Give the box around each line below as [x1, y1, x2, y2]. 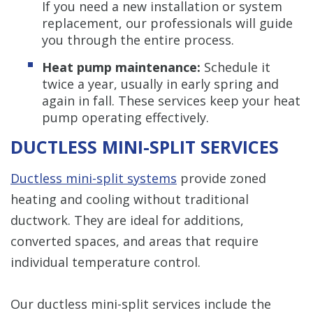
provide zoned [177, 169, 266, 187]
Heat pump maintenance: [42, 58, 201, 75]
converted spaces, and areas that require [10, 232, 259, 249]
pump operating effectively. [42, 108, 209, 126]
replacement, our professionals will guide [42, 14, 293, 31]
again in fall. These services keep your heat [42, 92, 300, 109]
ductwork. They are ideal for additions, [10, 211, 244, 228]
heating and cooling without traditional [10, 190, 249, 208]
